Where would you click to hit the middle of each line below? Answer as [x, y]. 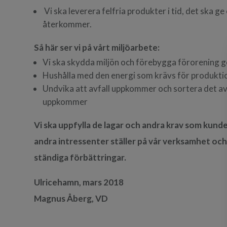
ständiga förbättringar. [81, 158]
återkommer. [67, 24]
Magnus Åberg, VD [71, 199]
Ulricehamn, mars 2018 [79, 182]
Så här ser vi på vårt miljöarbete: [97, 48]
